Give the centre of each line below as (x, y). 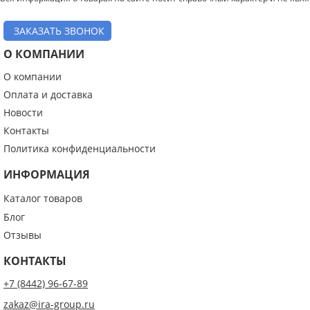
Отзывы (22, 235)
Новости (23, 112)
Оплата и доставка (48, 94)
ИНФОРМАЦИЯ (47, 174)
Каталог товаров (43, 198)
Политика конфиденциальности (80, 148)
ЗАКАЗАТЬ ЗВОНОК (59, 31)
